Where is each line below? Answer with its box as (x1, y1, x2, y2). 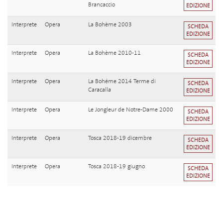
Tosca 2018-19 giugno (88, 162, 145, 171)
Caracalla (88, 86, 111, 94)
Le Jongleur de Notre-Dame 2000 (88, 106, 173, 114)
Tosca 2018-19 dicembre (88, 134, 152, 142)
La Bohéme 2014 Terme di (88, 77, 156, 86)
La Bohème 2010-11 (88, 49, 141, 57)
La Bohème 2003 (88, 20, 132, 29)
